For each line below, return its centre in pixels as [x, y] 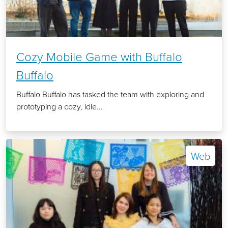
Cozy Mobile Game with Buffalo [99, 56]
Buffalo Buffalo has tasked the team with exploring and [110, 94]
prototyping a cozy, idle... [60, 107]
